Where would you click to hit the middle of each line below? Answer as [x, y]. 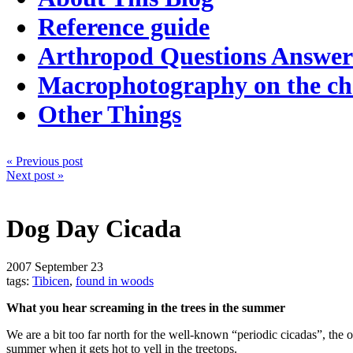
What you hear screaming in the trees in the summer [146, 307]
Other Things [110, 115]
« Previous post [45, 162]
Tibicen [51, 281]
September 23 [67, 266]
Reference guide [124, 27]
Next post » [35, 176]
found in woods [115, 281]
